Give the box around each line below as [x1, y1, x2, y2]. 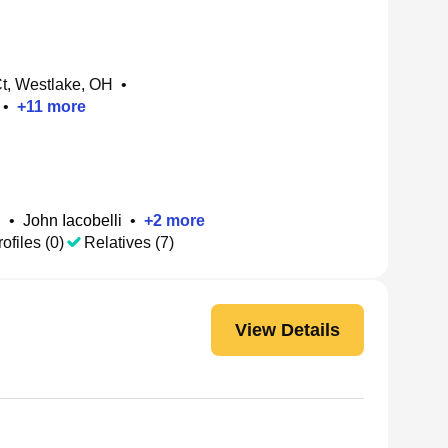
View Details [235, 319, 340, 340]
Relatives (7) [84, 234, 174, 251]
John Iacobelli [23, 212, 122, 229]
